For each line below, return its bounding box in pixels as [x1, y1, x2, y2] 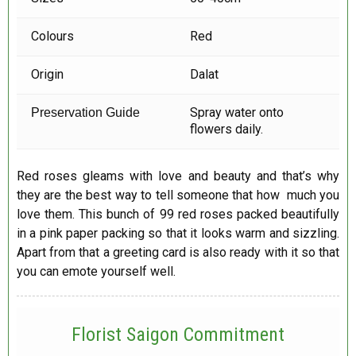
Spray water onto [190, 104, 284, 120]
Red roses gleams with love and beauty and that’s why [17, 168, 339, 184]
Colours [31, 28, 75, 44]
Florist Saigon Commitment [72, 323, 284, 346]
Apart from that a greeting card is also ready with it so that [17, 244, 339, 260]
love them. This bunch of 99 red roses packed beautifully [17, 206, 339, 222]
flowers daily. [190, 121, 264, 137]
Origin [31, 66, 64, 82]
